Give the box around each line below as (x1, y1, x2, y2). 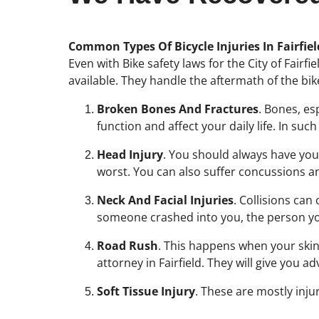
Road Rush (97, 237, 158, 253)
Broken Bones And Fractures (97, 100, 258, 117)
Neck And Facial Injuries (97, 192, 234, 208)
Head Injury (97, 146, 163, 162)
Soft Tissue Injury (97, 283, 195, 299)
